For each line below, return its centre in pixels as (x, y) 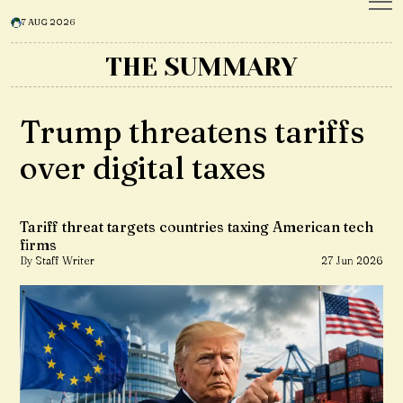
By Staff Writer (57, 260)
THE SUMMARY (201, 67)
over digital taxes (143, 168)
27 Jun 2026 (352, 260)
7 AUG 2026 (49, 22)
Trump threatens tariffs (192, 132)
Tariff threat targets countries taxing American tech (197, 227)
